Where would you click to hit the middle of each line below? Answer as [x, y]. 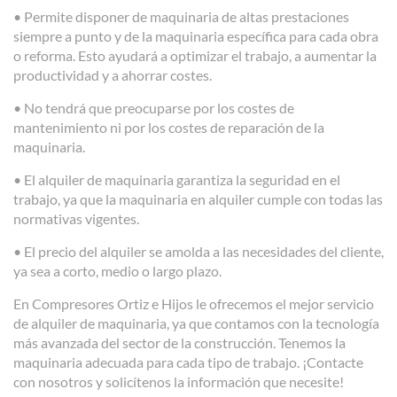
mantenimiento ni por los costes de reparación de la [169, 128]
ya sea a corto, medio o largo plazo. [117, 271]
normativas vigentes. [76, 219]
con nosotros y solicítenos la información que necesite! [179, 382]
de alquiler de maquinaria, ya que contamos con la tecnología [196, 323]
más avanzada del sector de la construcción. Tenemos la [179, 343]
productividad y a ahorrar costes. [113, 75]
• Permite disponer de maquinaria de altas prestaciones [181, 17]
